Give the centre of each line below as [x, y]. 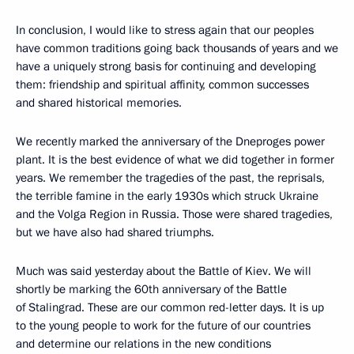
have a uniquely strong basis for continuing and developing [166, 66]
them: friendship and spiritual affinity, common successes [162, 85]
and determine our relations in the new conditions [143, 344]
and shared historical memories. [99, 103]
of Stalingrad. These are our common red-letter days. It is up [170, 307]
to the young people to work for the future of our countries [163, 326]
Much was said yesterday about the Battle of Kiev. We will [164, 271]
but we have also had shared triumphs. [115, 232]
